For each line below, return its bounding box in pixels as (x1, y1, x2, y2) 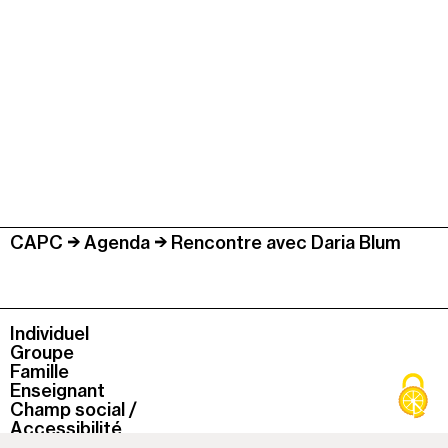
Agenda (84, 232, 150, 254)
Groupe (10, 342, 74, 364)
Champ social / (10, 399, 137, 421)
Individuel (10, 323, 89, 345)
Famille (10, 361, 69, 383)
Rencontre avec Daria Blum (167, 232, 401, 254)
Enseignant (10, 380, 105, 402)
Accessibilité (10, 418, 122, 440)
